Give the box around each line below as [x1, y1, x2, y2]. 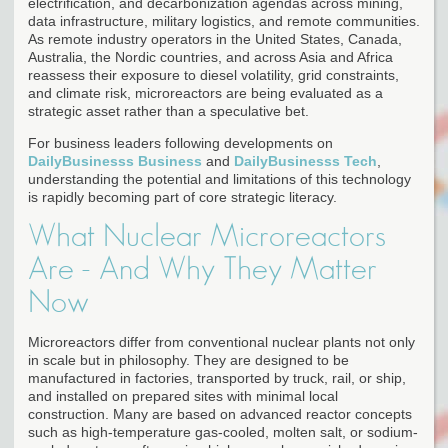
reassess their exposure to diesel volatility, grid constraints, [28, 66, 399, 83]
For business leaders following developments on [28, 134, 333, 151]
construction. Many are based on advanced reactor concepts [28, 405, 412, 422]
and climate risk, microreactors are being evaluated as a [28, 84, 383, 101]
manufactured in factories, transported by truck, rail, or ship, [28, 369, 406, 386]
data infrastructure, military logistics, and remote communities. [28, 12, 420, 29]
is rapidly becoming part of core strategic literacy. [28, 188, 337, 205]
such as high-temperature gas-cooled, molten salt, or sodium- [28, 423, 418, 440]
